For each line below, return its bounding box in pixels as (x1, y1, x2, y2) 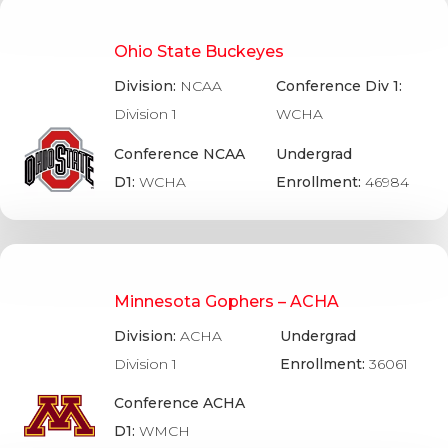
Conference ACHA (113, 393, 245, 412)
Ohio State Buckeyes (113, 42, 284, 62)
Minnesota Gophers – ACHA (113, 291, 339, 311)
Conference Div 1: (276, 77, 403, 96)
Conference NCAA (113, 144, 245, 163)
